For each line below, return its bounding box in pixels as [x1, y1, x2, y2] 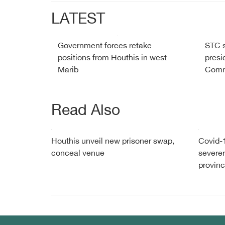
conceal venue [51, 149, 104, 159]
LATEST [51, 11, 105, 29]
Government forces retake [58, 42, 152, 51]
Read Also [51, 102, 120, 121]
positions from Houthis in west [58, 54, 167, 63]
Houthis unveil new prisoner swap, [51, 137, 174, 147]
